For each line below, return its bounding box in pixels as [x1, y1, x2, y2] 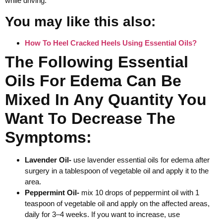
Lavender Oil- [25, 155, 71, 164]
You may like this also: [5, 13, 156, 29]
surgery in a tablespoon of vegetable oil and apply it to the [25, 166, 209, 175]
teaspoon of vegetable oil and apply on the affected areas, [25, 199, 210, 208]
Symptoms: [5, 128, 92, 146]
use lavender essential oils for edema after [71, 155, 210, 164]
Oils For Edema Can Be [5, 71, 181, 90]
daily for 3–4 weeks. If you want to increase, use [25, 210, 180, 219]
